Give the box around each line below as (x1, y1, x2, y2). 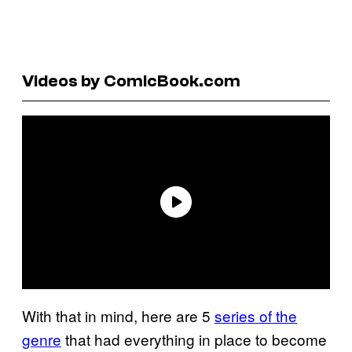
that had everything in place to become (61, 328, 327, 350)
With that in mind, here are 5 (22, 304, 214, 326)
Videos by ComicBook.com (22, 70, 240, 91)
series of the (214, 304, 297, 326)
